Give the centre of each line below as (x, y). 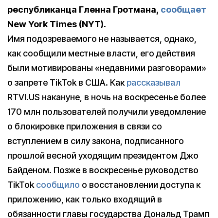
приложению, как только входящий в (85, 200)
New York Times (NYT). (57, 24)
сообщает (183, 10)
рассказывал (154, 83)
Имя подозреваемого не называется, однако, (102, 39)
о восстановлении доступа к (140, 185)
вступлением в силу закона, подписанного (96, 141)
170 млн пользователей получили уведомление (107, 112)
